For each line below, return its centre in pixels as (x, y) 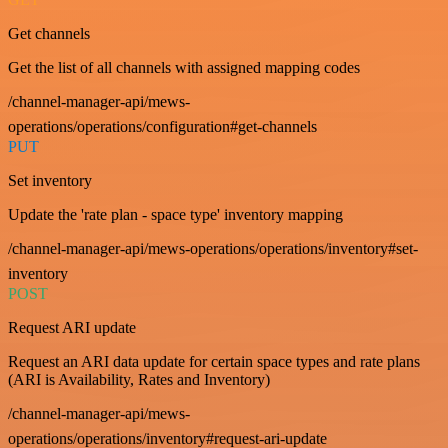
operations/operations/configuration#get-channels (162, 126)
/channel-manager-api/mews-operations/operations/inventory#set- (213, 248)
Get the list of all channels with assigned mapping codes (184, 67)
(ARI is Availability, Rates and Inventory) (139, 379)
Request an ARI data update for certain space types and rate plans (214, 361)
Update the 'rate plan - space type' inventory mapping (175, 214)
